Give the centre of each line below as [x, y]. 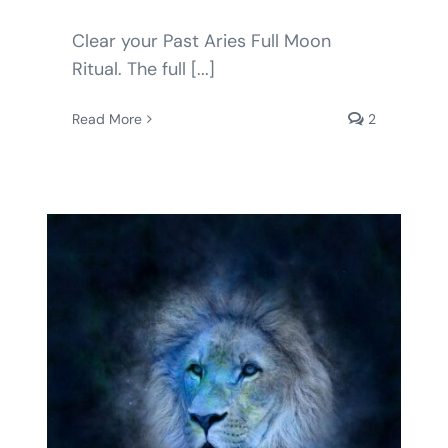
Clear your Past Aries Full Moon [201, 41]
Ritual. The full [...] [143, 69]
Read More [106, 119]
